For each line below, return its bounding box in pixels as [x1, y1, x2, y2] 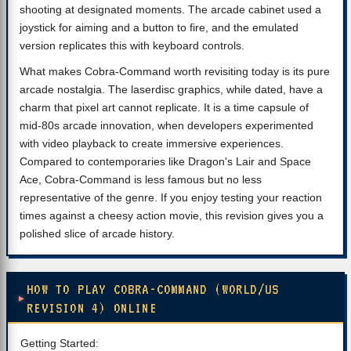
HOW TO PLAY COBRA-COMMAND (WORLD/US [27, 281, 280, 297]
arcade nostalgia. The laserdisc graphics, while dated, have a [20, 83, 323, 96]
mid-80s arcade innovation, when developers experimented [20, 119, 313, 132]
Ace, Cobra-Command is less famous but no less [20, 173, 262, 186]
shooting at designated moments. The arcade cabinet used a [20, 3, 321, 16]
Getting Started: [20, 337, 99, 349]
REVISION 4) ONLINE [27, 300, 157, 316]
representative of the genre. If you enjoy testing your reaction [20, 191, 322, 204]
